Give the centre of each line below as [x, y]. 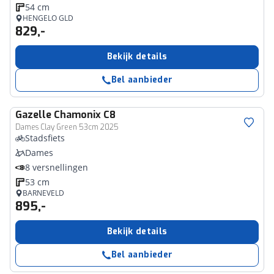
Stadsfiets [45, 138]
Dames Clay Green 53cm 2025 [67, 127]
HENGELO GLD [48, 18]
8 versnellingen [57, 167]
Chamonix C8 [85, 115]
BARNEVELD [43, 193]
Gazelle [33, 115]
